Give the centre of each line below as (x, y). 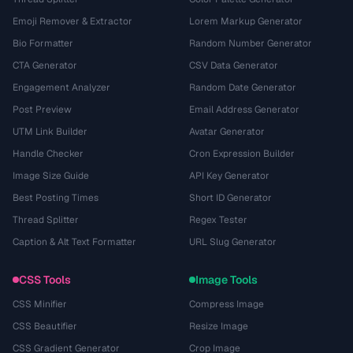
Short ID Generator (230, 198)
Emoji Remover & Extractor (72, 21)
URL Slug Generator (233, 242)
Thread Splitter (46, 220)
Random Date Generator (243, 87)
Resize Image (219, 326)
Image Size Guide (51, 176)
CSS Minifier (40, 304)
